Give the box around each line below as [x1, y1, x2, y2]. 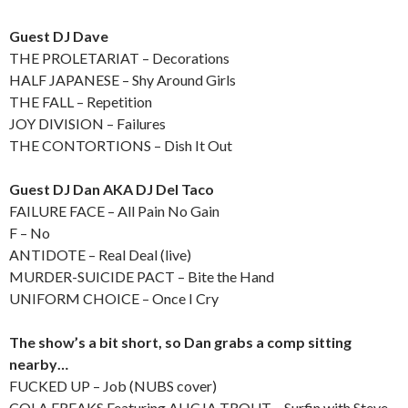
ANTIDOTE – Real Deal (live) [9, 246, 191, 264]
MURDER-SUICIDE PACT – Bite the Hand [9, 268, 274, 286]
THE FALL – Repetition [9, 93, 152, 111]
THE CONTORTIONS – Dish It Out [9, 137, 232, 155]
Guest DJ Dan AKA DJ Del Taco [9, 180, 214, 199]
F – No [9, 224, 50, 242]
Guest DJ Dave [9, 27, 108, 46]
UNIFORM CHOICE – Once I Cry [9, 290, 219, 308]
